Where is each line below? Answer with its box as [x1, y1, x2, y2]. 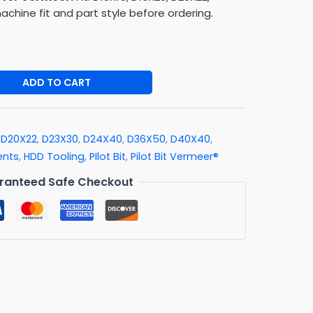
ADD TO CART [22, 75, 92, 89]
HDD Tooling [24, 149, 85, 163]
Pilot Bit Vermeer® [131, 149, 219, 163]
